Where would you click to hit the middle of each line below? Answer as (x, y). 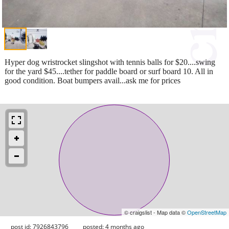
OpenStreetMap (207, 212)
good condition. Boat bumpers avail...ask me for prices (93, 80)
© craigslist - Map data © (156, 212)
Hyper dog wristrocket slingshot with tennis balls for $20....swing (110, 62)
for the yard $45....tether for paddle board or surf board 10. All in (109, 71)
